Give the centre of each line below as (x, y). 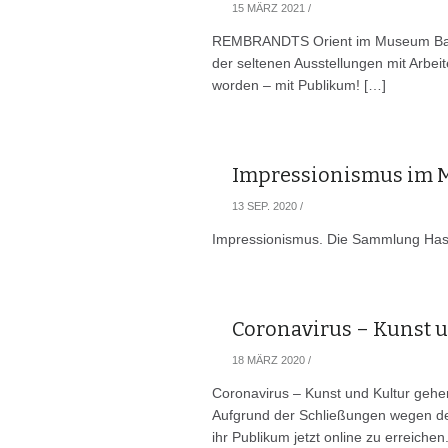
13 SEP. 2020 (264, 206)
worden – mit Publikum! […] (299, 85)
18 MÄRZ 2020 (268, 360)
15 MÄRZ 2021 (268, 8)
